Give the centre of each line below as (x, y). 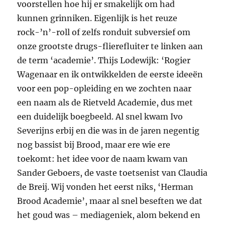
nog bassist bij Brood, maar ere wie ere (94, 145)
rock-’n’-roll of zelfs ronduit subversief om (104, 32)
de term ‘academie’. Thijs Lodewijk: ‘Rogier (104, 61)
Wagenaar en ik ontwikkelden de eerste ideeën (110, 75)
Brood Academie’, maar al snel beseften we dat (110, 201)
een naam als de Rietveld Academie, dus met (105, 103)
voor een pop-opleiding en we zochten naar (104, 89)
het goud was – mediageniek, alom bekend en (109, 215)
